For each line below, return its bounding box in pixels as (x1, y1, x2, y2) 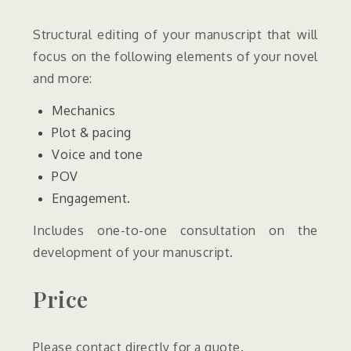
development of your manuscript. (33, 244, 233, 260)
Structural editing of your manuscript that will (33, 26, 318, 42)
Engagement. (52, 190, 131, 206)
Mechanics (52, 102, 116, 118)
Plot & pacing (52, 124, 132, 140)
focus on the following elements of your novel (33, 48, 318, 64)
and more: (33, 70, 92, 86)
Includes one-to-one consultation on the (33, 222, 318, 238)
